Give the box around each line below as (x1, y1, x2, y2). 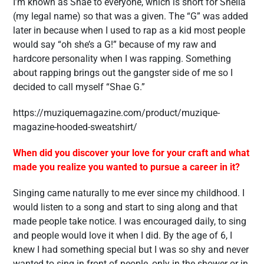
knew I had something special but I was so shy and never (13, 244, 249, 255)
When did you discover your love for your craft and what (13, 147, 249, 159)
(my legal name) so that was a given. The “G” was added (13, 11, 248, 22)
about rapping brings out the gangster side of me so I (13, 67, 233, 78)
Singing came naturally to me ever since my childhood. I (13, 187, 245, 199)
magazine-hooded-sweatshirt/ (13, 121, 137, 133)
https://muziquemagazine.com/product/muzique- (13, 107, 220, 118)
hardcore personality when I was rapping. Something (13, 53, 231, 64)
